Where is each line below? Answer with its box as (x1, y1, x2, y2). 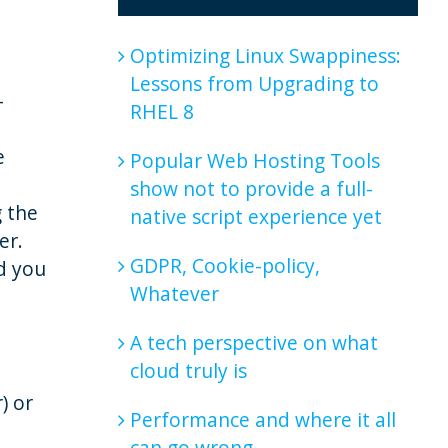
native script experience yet (129, 202, 382, 230)
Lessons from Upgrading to (129, 69, 379, 97)
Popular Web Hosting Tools (129, 146, 380, 174)
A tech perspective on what (129, 328, 378, 356)
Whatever (129, 279, 219, 307)
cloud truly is (129, 356, 247, 384)
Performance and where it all (129, 405, 396, 433)
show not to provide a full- (129, 174, 373, 202)
